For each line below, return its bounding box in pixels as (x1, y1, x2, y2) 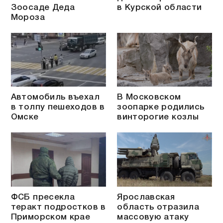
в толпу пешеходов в (10, 104, 105, 111)
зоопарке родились (117, 104, 205, 111)
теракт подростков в (10, 203, 106, 211)
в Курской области (117, 4, 202, 12)
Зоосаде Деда (10, 4, 75, 12)
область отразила (117, 203, 200, 211)
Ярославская (117, 193, 175, 201)
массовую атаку (117, 213, 189, 221)
